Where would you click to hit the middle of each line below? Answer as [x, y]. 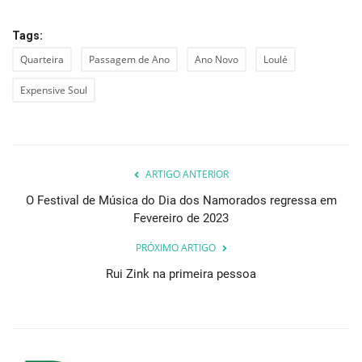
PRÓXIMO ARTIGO [175, 248]
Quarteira [42, 60]
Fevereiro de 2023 [181, 219]
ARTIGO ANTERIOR [187, 175]
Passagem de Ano [129, 60]
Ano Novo [217, 60]
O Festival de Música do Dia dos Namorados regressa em [181, 201]
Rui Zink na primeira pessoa [181, 274]
